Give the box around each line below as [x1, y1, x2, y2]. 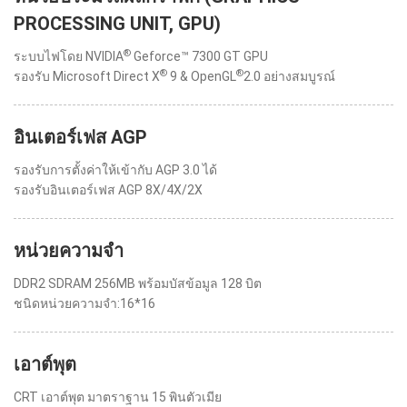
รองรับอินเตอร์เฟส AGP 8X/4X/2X [14, 183, 203, 197]
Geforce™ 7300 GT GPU [131, 49, 268, 64]
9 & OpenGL [167, 69, 236, 84]
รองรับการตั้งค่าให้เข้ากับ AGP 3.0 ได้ [14, 163, 217, 177]
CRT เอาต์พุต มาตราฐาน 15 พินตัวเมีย [14, 390, 222, 404]
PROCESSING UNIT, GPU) [14, 13, 221, 35]
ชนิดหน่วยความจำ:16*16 [14, 296, 155, 311]
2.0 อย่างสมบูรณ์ [243, 69, 335, 84]
